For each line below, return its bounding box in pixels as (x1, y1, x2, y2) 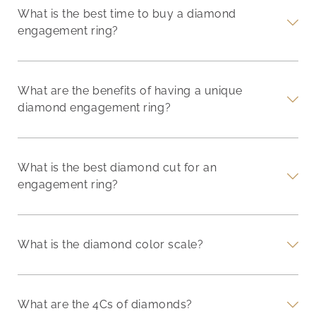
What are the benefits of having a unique (18, 84, 243, 97)
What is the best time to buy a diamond (18, 7, 236, 20)
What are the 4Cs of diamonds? (18, 298, 193, 311)
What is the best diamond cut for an (18, 161, 217, 174)
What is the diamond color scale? (18, 238, 204, 251)
